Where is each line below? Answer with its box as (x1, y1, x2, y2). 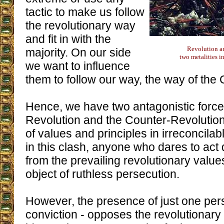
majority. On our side (25, 46, 131, 59)
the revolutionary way (25, 19, 135, 32)
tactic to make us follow (25, 5, 144, 18)
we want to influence (25, 59, 130, 72)
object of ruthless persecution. (25, 167, 179, 180)
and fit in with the (25, 32, 111, 45)
